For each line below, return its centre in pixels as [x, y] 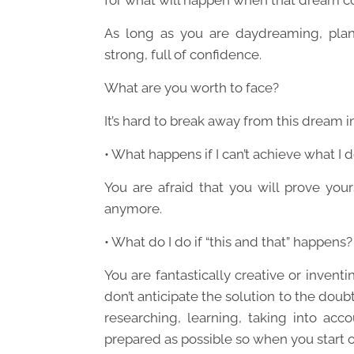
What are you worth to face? [192, 88]
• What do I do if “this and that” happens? [228, 242]
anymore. [133, 209]
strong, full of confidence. [183, 55]
